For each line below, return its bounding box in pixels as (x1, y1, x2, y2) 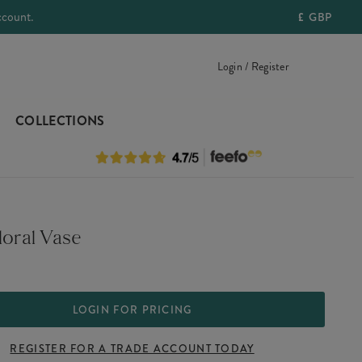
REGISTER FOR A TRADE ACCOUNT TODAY (10, 340, 255, 356)
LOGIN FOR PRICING (72, 301, 192, 318)
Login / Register (217, 58, 289, 74)
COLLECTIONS (15, 112, 105, 130)
